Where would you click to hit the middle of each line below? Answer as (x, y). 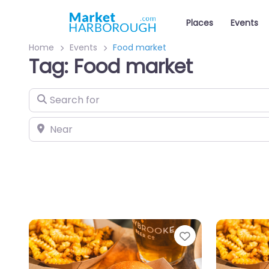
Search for (53, 96)
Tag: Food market (111, 66)
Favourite (218, 236)
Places (200, 23)
